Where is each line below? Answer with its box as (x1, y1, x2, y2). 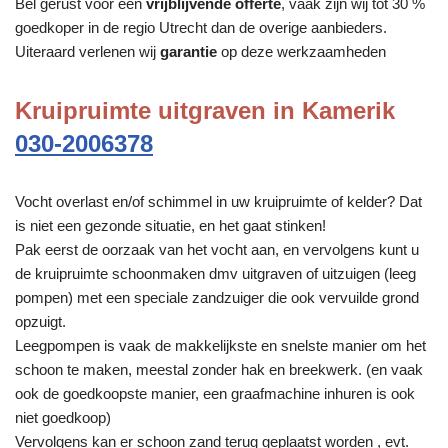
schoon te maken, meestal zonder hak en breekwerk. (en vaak (15, 360, 423, 378)
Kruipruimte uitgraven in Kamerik (15, 96, 395, 124)
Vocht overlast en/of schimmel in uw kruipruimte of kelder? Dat (15, 192, 422, 210)
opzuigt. (15, 312, 66, 330)
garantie (160, 42, 217, 60)
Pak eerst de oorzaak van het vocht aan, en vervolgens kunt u (15, 240, 419, 258)
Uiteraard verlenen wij (15, 42, 160, 60)
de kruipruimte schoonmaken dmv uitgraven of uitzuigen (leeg (15, 264, 416, 282)
